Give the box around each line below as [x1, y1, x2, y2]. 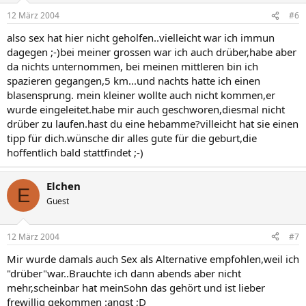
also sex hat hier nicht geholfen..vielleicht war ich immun [7, 31, 275, 44]
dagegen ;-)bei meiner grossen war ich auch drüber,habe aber [7, 45, 296, 59]
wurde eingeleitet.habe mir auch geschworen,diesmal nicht [7, 102, 285, 116]
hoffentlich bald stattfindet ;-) [7, 145, 143, 159]
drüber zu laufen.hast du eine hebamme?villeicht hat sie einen [7, 117, 298, 130]
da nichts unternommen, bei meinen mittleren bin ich [7, 59, 258, 73]
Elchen [46, 179, 81, 193]
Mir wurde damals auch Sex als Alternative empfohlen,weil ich [7, 251, 299, 266]
